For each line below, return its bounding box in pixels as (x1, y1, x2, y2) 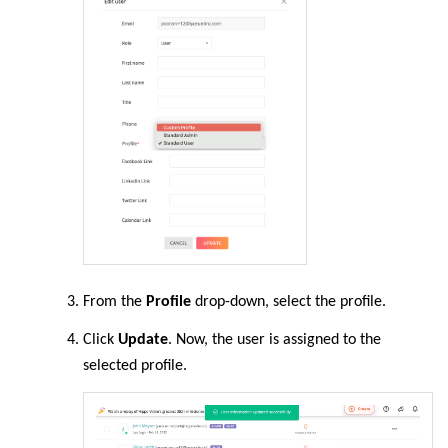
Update (118, 331, 168, 348)
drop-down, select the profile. (195, 293, 386, 310)
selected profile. (83, 357, 187, 374)
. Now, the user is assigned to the (168, 331, 381, 348)
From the (83, 293, 146, 310)
